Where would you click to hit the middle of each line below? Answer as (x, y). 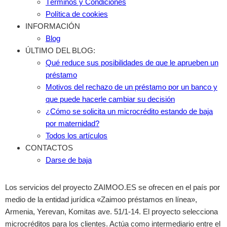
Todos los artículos (77, 136)
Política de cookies (77, 14)
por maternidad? (72, 124)
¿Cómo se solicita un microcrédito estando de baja (129, 111)
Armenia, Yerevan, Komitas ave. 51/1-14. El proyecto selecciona (111, 212)
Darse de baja (69, 160)
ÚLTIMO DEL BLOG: (60, 51)
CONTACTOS (49, 148)
